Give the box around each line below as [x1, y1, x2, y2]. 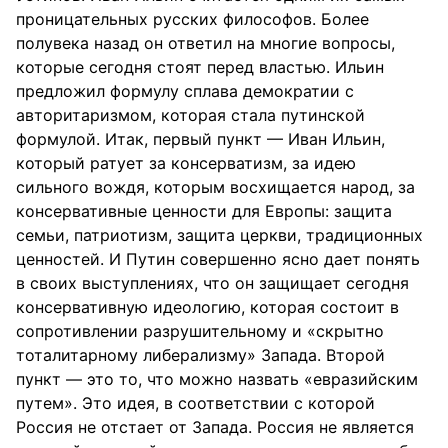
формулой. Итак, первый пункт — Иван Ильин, [16, 129, 385, 149]
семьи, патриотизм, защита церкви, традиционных [16, 225, 423, 245]
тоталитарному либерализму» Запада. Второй [16, 345, 385, 365]
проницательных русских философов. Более [16, 9, 369, 29]
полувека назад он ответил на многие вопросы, [16, 33, 395, 53]
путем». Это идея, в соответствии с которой [16, 393, 375, 413]
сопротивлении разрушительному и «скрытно [16, 321, 384, 341]
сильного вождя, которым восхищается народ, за [16, 177, 415, 197]
